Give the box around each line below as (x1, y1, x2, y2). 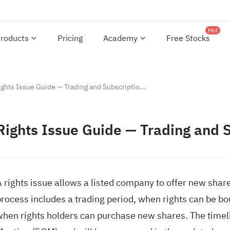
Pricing (57, 32, 83, 45)
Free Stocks (166, 32, 210, 45)
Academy (103, 32, 138, 45)
